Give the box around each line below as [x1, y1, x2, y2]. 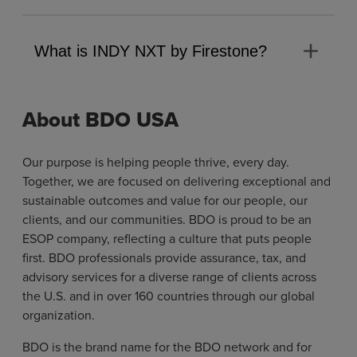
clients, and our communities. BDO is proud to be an [22, 210, 312, 229]
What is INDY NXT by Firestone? [34, 41, 267, 60]
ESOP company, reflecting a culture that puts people [22, 229, 312, 248]
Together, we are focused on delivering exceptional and [22, 171, 331, 190]
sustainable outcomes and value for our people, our [22, 190, 308, 210]
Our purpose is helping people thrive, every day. [22, 152, 289, 171]
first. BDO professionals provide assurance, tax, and [22, 248, 306, 267]
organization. [22, 305, 95, 324]
